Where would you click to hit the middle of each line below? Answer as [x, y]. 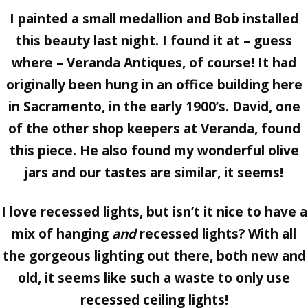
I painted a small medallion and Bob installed [154, 18]
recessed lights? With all [216, 233]
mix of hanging [62, 233]
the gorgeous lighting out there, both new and [154, 255]
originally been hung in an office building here [154, 84]
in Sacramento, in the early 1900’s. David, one [154, 106]
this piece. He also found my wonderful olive [154, 150]
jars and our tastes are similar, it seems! [154, 172]
